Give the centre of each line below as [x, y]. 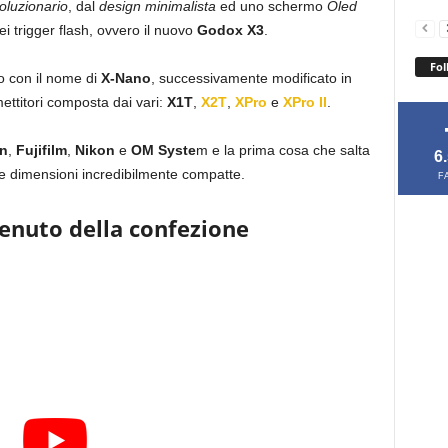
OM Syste [163, 150]
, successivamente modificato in [251, 78]
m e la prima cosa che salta [282, 150]
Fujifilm [41, 150]
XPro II [304, 102]
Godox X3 [230, 30]
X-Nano [125, 78]
